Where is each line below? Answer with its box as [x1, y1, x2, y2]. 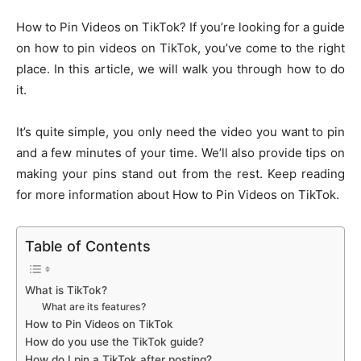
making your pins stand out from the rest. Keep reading [16, 165, 345, 181]
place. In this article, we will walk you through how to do [16, 60, 345, 77]
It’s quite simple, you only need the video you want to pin [16, 123, 345, 139]
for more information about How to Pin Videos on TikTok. [16, 186, 339, 202]
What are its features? [42, 300, 147, 313]
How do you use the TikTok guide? [25, 334, 204, 348]
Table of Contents [25, 237, 151, 255]
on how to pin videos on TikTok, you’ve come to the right [16, 39, 345, 56]
